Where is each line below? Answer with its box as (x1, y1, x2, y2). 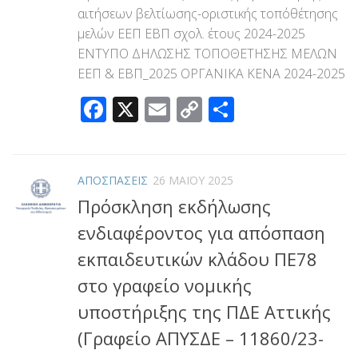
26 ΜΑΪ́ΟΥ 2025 (153, 172, 233, 188)
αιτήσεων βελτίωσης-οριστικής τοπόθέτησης (78, 4, 338, 22)
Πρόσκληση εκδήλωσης (78, 194, 271, 219)
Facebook (106, 91, 217, 126)
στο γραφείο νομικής (78, 273, 252, 298)
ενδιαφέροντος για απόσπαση (78, 221, 325, 245)
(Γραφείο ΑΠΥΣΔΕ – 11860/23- (78, 326, 324, 351)
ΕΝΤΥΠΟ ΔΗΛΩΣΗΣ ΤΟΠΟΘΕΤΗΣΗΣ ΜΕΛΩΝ (78, 44, 337, 62)
